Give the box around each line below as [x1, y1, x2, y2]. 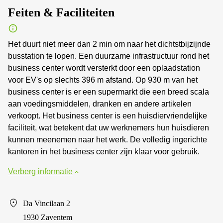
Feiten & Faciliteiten [8, 6, 114, 19]
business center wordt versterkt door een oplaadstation [8, 64, 200, 72]
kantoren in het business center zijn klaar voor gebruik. [8, 147, 200, 156]
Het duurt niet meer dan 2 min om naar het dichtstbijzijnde [8, 40, 211, 48]
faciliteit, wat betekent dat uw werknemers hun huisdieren [8, 123, 209, 132]
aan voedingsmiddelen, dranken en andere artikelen [8, 100, 192, 108]
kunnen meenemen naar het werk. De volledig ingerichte [8, 135, 207, 144]
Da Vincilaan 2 [23, 199, 70, 208]
